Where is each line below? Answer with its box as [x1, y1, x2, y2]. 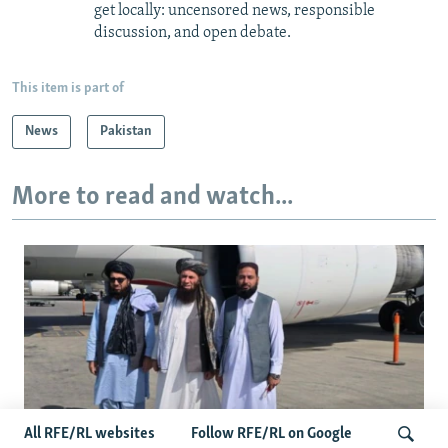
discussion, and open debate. [94, 25, 291, 42]
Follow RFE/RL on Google [191, 426, 352, 442]
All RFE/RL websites [24, 426, 155, 442]
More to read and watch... [12, 184, 293, 212]
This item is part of [12, 81, 124, 97]
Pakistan [100, 124, 152, 140]
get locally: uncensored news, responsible [94, 3, 375, 20]
